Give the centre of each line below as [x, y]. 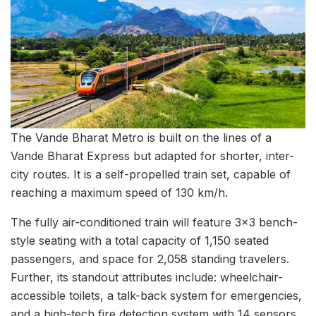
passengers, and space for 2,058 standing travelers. [150, 259]
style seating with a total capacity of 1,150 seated [140, 240]
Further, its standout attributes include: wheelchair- [147, 277]
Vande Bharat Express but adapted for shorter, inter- [152, 156]
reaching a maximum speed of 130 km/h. [119, 192]
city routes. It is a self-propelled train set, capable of [151, 174]
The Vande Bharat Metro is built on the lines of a [141, 137]
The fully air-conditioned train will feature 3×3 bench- [154, 222]
